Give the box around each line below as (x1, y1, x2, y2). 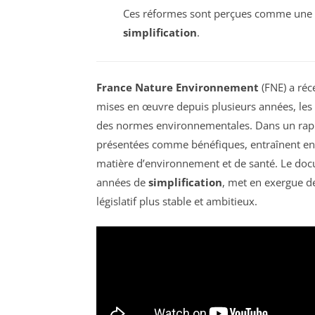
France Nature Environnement (96, 79, 259, 94)
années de (96, 174, 148, 189)
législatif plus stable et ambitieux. (96, 193, 257, 208)
